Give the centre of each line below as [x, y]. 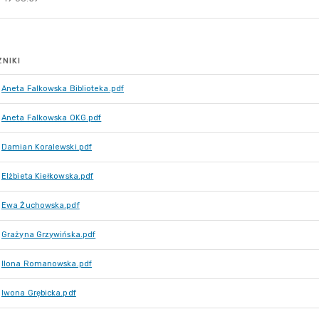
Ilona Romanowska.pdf [47, 264]
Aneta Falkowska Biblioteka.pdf [63, 89]
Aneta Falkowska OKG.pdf [52, 118]
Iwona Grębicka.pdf [39, 293]
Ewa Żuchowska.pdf [41, 205]
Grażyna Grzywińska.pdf [49, 235]
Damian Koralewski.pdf [47, 147]
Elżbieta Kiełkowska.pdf [48, 176]
